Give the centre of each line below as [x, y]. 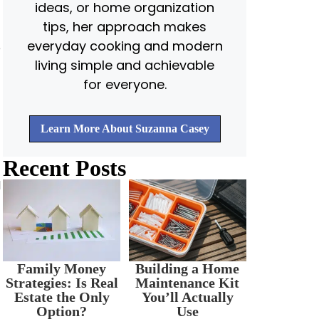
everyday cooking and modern [125, 46]
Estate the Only [62, 297]
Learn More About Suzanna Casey [125, 129]
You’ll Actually [187, 297]
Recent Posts [65, 168]
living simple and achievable [125, 65]
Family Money [62, 268]
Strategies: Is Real [62, 283]
